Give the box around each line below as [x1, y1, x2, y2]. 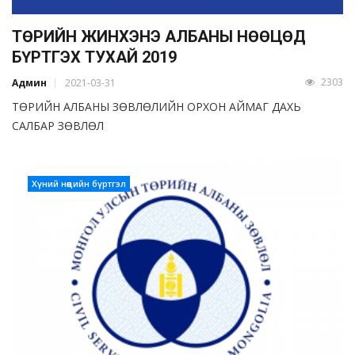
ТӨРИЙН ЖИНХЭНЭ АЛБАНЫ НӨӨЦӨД [12, 27, 306, 47]
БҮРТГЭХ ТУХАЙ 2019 [12, 48, 177, 67]
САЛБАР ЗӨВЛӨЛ [12, 118, 104, 134]
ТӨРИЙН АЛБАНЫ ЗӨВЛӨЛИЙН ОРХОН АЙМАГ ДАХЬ [12, 99, 301, 115]
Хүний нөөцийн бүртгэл [32, 177, 126, 190]
